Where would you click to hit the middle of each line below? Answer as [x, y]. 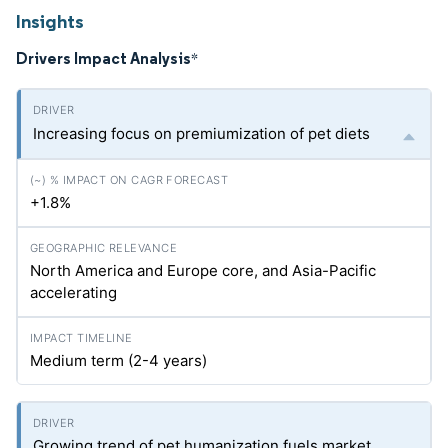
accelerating [73, 292]
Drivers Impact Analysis [103, 58]
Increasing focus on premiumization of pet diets [201, 133]
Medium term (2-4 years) [118, 360]
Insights [50, 21]
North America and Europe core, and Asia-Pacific [203, 270]
